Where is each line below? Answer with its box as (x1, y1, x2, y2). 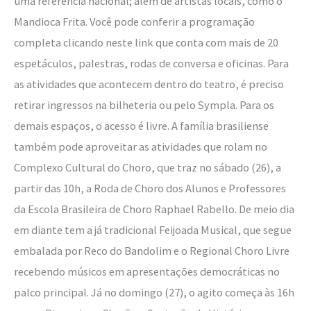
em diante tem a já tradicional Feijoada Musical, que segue (14, 223, 292, 237)
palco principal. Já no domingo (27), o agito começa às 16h (14, 285, 294, 300)
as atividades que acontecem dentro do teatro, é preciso (14, 77, 284, 92)
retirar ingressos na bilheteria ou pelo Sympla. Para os (14, 98, 274, 112)
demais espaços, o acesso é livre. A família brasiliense (14, 119, 269, 133)
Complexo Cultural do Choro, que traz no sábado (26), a (14, 160, 281, 175)
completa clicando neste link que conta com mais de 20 (14, 35, 278, 50)
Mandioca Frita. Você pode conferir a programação (14, 15, 255, 29)
